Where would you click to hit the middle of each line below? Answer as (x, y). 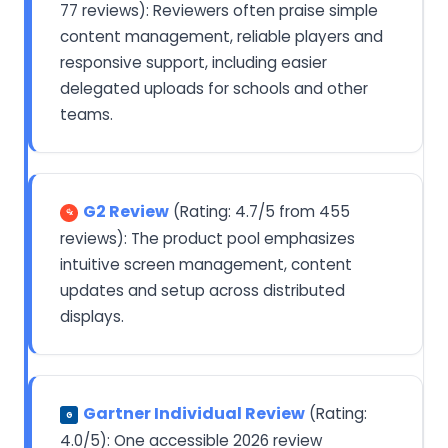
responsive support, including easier (193, 62)
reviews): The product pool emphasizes (207, 238)
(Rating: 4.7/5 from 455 (259, 211)
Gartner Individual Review (194, 413)
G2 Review (126, 211)
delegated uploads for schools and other (214, 88)
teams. (86, 114)
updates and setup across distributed (202, 290)
